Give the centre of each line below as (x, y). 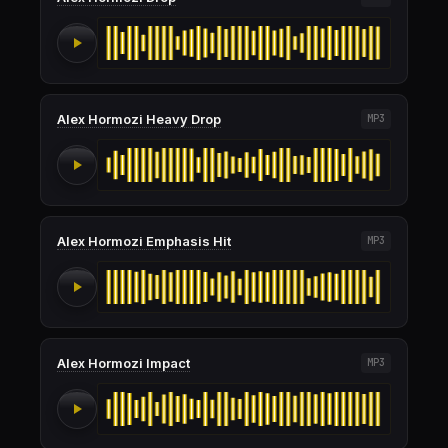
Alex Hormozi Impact (123, 363)
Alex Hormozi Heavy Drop (139, 119)
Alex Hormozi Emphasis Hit (144, 241)
